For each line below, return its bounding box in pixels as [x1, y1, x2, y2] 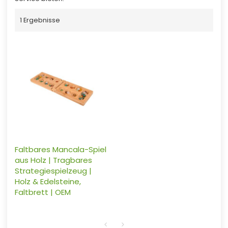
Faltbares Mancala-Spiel [14, 144, 106, 155]
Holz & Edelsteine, [14, 176, 81, 187]
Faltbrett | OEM [14, 186, 71, 197]
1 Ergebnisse [19, 15, 60, 25]
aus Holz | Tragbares [14, 154, 92, 165]
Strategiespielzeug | [14, 165, 92, 176]
